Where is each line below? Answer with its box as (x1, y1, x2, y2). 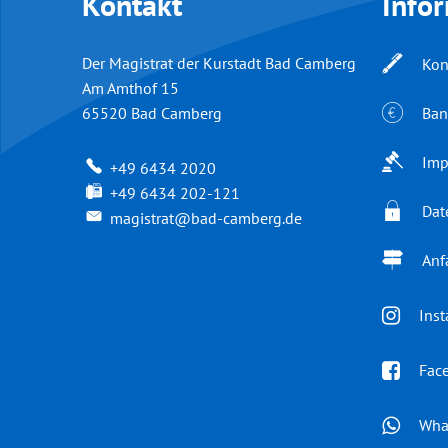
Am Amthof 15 (82, 78, 179, 98)
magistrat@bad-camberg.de (110, 208, 302, 228)
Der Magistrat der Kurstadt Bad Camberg (82, 53, 356, 73)
